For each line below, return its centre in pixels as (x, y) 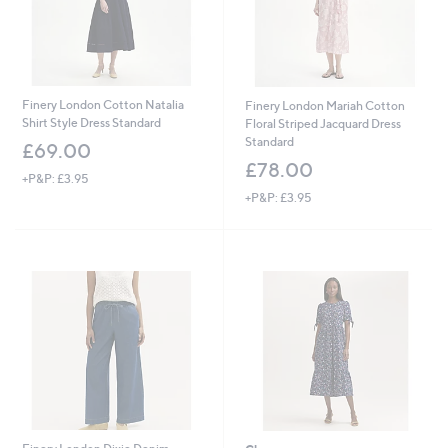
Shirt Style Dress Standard (91, 122)
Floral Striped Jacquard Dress (322, 123)
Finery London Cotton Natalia (102, 104)
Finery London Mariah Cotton (324, 105)
